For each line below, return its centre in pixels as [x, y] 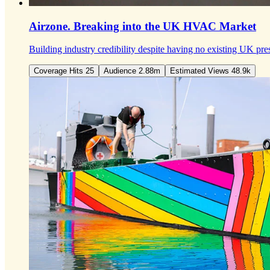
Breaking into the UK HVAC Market [163, 26]
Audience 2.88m [132, 71]
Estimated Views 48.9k [241, 71]
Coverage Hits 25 [64, 71]
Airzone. [50, 26]
